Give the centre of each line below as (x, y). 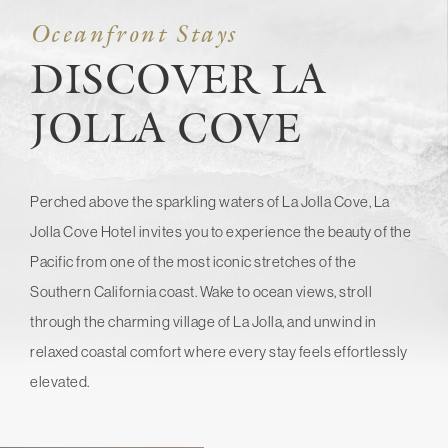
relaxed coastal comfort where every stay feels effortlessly (219, 351)
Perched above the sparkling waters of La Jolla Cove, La (210, 201)
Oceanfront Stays (133, 33)
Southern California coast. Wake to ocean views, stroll (201, 291)
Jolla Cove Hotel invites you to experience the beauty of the (220, 231)
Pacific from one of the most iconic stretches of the (193, 261)
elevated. (60, 381)
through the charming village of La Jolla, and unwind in (203, 321)
